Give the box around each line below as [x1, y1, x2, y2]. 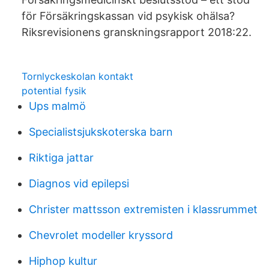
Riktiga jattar [29, 151, 94, 164]
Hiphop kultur [29, 255, 97, 267]
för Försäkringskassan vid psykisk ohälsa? [22, 10, 235, 22]
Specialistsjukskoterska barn [29, 125, 173, 138]
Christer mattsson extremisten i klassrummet [29, 203, 258, 216]
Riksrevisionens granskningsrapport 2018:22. [22, 26, 252, 38]
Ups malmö [29, 100, 86, 112]
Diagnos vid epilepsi [29, 177, 129, 190]
